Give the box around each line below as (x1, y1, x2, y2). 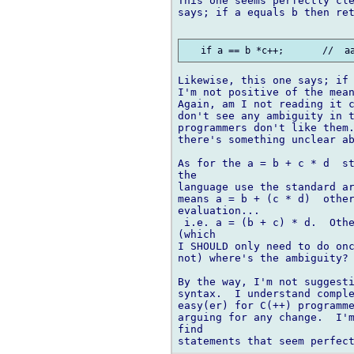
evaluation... (178, 205, 260, 217)
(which (178, 228, 216, 241)
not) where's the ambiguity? (178, 252, 348, 265)
